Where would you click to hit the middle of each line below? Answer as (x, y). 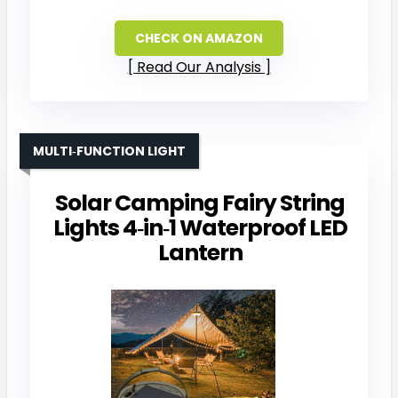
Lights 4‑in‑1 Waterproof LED (200, 227)
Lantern (200, 252)
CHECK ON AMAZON (199, 38)
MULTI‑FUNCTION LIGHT (109, 151)
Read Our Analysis (199, 67)
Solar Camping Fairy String (200, 203)
